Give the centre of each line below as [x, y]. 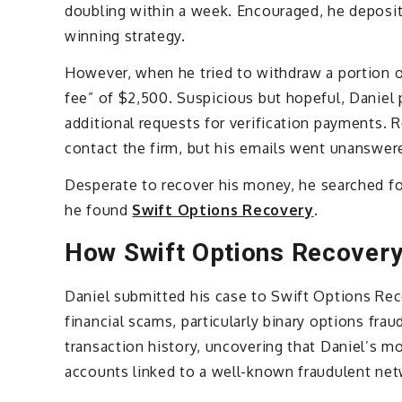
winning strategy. [125, 36]
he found [99, 210]
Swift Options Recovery [223, 210]
